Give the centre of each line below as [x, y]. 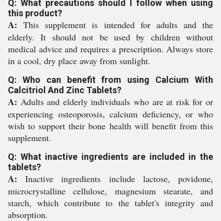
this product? [35, 13]
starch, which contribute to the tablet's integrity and [110, 203]
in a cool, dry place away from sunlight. [79, 61]
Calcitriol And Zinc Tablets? [65, 90]
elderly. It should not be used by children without [110, 37]
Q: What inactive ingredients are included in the [110, 157]
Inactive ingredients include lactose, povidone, [115, 179]
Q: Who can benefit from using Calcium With [110, 80]
